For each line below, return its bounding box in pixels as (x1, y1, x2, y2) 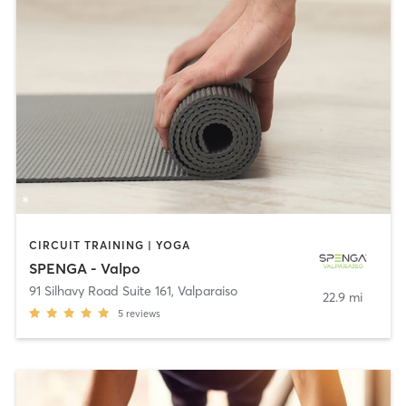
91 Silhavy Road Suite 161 (28, 283, 171, 300)
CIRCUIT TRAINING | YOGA (28, 237, 190, 252)
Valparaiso (177, 283, 237, 300)
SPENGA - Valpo (28, 259, 140, 278)
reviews (125, 307, 160, 321)
